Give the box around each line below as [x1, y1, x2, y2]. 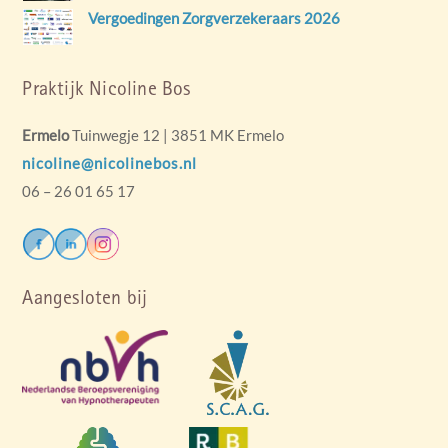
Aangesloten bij [22, 284, 148, 309]
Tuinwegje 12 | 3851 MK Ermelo [69, 126, 285, 145]
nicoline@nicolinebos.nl [22, 154, 198, 173]
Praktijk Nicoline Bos [22, 76, 191, 101]
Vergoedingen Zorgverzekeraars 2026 [87, 8, 340, 27]
